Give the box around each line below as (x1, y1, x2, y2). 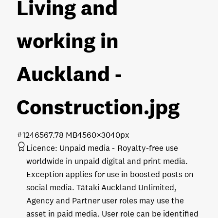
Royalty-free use (117, 143, 178, 153)
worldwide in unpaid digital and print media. (26, 156, 188, 166)
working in (17, 28, 119, 53)
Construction (17, 94, 144, 119)
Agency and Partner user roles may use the (26, 195, 184, 206)
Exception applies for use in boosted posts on (26, 169, 194, 180)
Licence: (26, 143, 57, 153)
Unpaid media (59, 143, 110, 153)
